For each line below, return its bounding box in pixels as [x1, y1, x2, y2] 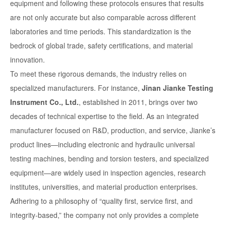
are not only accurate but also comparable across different [10, 12, 196, 23]
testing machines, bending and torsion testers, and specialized [10, 153, 209, 164]
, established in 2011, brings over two [79, 97, 198, 107]
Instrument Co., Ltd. [10, 97, 79, 107]
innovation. [10, 54, 45, 65]
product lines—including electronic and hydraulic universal [10, 139, 195, 150]
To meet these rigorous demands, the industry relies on [10, 69, 187, 79]
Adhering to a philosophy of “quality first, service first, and [10, 196, 193, 206]
